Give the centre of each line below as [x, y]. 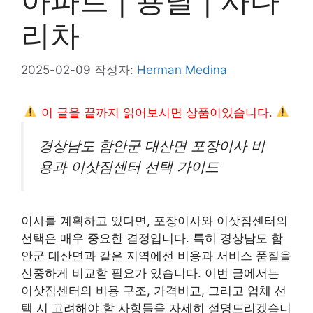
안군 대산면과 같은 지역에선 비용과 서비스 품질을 [156, 256]
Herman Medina [182, 70]
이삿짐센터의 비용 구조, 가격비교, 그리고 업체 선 [154, 291]
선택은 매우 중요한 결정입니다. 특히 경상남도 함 [152, 239]
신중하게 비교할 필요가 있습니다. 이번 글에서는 [150, 274]
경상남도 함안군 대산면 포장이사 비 [152, 145]
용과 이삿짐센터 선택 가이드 [129, 166]
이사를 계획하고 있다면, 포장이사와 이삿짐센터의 [154, 221]
